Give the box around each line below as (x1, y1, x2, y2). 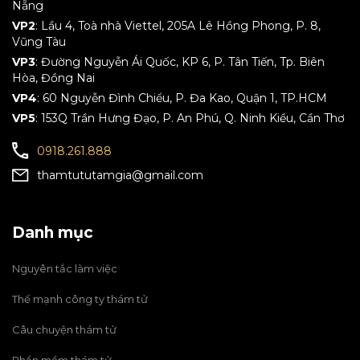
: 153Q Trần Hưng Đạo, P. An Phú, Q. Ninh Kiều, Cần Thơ (35, 111, 345, 125)
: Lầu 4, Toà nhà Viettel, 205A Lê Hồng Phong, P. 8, (35, 18, 321, 33)
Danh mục (12, 223, 93, 242)
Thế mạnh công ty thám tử (12, 292, 148, 305)
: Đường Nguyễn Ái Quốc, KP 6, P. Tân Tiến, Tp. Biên (35, 55, 325, 69)
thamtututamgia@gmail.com (37, 168, 203, 182)
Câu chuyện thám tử (12, 323, 117, 336)
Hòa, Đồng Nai (12, 71, 95, 85)
